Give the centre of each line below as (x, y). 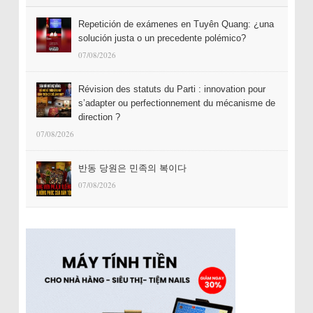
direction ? (99, 117)
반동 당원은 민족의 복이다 (132, 168)
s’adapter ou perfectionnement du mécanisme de (176, 103)
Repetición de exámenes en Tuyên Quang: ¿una (176, 24)
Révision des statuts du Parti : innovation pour (172, 89)
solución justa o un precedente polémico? (162, 38)
